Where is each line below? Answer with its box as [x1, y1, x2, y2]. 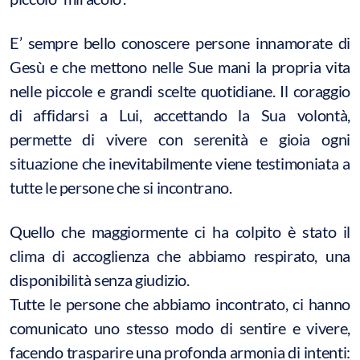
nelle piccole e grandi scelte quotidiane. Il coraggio [10, 80, 350, 100]
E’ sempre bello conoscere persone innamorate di [10, 32, 350, 52]
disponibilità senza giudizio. [10, 269, 190, 289]
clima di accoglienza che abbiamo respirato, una [10, 245, 350, 265]
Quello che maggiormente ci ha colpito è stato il [10, 221, 350, 241]
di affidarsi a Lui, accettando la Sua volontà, [10, 104, 350, 125]
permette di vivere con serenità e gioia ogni [10, 129, 350, 149]
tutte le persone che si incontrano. [10, 177, 232, 197]
